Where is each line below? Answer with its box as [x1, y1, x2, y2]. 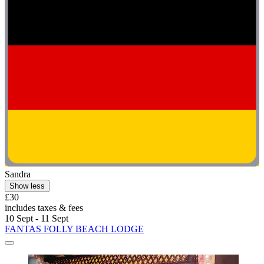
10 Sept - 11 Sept [5, 213, 68, 224]
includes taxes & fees [5, 203, 83, 213]
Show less [9, 181, 45, 191]
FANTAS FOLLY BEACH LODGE [5, 224, 144, 235]
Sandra [5, 169, 31, 180]
